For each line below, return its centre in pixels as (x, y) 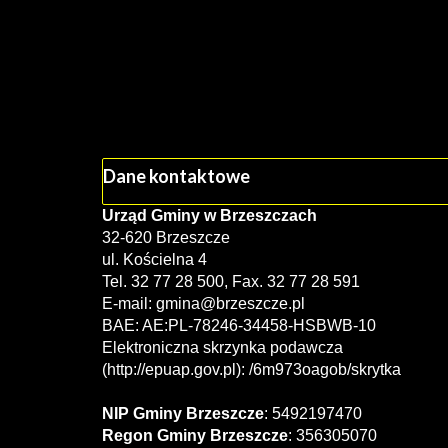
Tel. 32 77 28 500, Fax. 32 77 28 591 (231, 281)
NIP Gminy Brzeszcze (183, 413)
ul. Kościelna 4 (154, 259)
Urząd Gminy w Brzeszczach (209, 215)
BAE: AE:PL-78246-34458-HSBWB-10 (239, 325)
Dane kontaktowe (176, 176)
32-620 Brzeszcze (166, 237)
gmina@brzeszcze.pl (230, 303)
